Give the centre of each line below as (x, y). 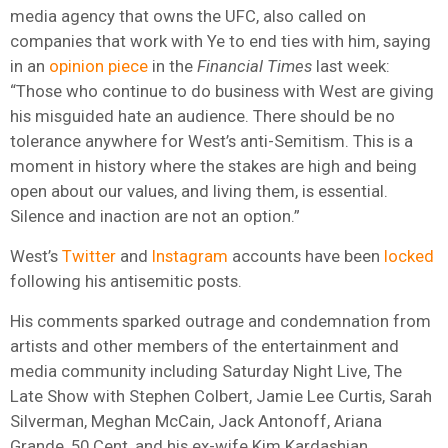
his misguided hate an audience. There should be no (202, 115)
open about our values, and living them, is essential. (199, 190)
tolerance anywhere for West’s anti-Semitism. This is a (211, 140)
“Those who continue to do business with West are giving (222, 90)
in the (172, 65)
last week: (351, 65)
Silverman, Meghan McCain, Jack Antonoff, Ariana (196, 420)
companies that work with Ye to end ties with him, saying (220, 40)
